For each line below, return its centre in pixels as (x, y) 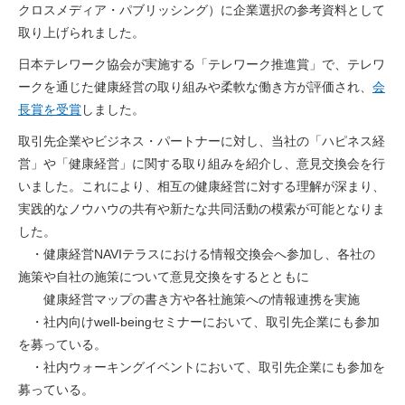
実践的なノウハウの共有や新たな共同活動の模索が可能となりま (202, 209)
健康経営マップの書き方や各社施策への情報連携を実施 (189, 300)
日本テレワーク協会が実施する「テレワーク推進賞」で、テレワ (202, 65)
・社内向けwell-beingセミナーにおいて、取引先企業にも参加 (199, 322)
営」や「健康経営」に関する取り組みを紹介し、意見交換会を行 (202, 164)
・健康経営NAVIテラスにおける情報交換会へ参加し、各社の (203, 254)
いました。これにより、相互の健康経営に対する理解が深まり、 (202, 187)
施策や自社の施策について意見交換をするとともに (164, 277)
